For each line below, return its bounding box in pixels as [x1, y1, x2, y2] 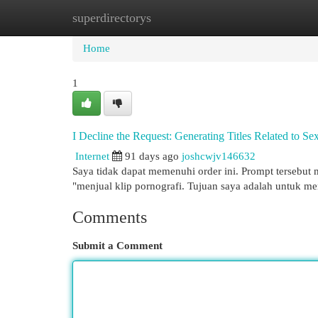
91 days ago [125, 150, 179, 162]
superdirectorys [72, 11, 151, 25]
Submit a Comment [72, 240, 163, 251]
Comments [72, 208, 147, 226]
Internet [75, 150, 109, 162]
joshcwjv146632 [182, 150, 256, 162]
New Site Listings [142, 12, 219, 23]
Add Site [241, 12, 279, 23]
